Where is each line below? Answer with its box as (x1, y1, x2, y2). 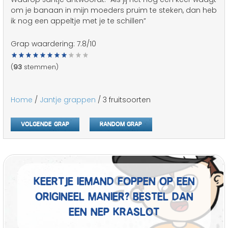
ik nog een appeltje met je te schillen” (11, 16, 146, 26)
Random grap (100, 118, 142, 128)
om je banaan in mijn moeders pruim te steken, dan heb (11, 5, 217, 15)
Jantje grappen (40, 95, 96, 105)
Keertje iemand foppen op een (33, 170, 195, 188)
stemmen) (22, 62, 59, 72)
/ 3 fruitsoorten (96, 95, 151, 105)
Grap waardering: (11, 39, 77, 49)
